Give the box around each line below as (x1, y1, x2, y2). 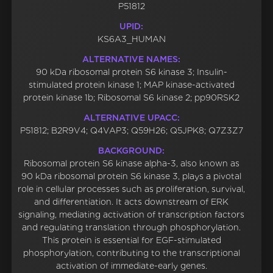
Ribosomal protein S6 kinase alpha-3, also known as (23, 158, 239, 169)
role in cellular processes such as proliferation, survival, (18, 184, 246, 194)
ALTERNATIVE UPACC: (83, 113, 180, 123)
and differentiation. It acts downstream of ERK (34, 197, 229, 207)
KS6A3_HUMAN (97, 34, 166, 44)
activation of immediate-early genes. (55, 261, 207, 271)
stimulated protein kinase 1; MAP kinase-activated (28, 80, 235, 90)
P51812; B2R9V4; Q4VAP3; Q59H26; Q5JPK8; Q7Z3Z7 (19, 126, 243, 136)
